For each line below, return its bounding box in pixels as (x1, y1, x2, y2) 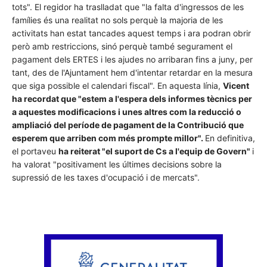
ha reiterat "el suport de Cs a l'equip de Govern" (58, 146, 252, 157)
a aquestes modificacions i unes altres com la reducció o (12, 107, 241, 117)
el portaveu (12, 146, 58, 157)
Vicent (223, 80, 249, 91)
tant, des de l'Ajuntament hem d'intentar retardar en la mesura (12, 67, 253, 78)
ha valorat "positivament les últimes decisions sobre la (12, 159, 222, 170)
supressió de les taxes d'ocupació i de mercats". (12, 172, 200, 183)
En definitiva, (205, 133, 255, 144)
